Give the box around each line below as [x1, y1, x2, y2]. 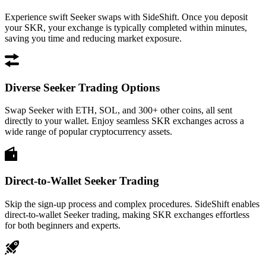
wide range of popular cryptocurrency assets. [5, 126, 172, 137]
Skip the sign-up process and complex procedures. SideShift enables [5, 198, 259, 209]
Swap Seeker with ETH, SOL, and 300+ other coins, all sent [5, 105, 232, 116]
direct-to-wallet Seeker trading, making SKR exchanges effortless [5, 209, 249, 220]
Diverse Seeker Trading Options [5, 81, 160, 94]
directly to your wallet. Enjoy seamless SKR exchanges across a [5, 116, 244, 126]
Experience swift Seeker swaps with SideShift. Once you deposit [5, 11, 248, 22]
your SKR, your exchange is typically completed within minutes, [5, 22, 247, 33]
